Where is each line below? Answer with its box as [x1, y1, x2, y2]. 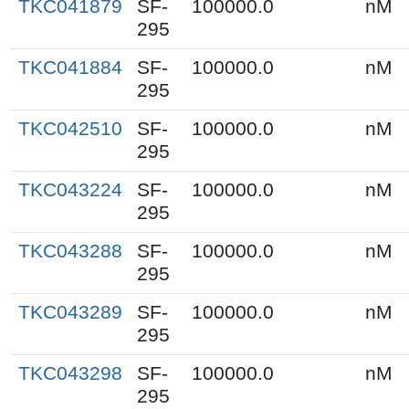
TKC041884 [18, 56, 122, 79]
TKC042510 [18, 117, 122, 140]
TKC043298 [18, 362, 122, 384]
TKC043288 [18, 239, 122, 262]
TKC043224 [18, 178, 122, 201]
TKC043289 [18, 300, 122, 323]
